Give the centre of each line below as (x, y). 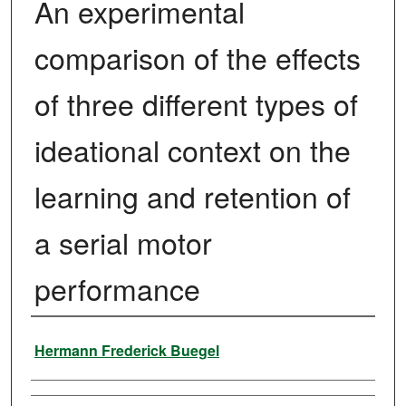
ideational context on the (192, 150)
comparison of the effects (197, 58)
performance (117, 289)
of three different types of (196, 104)
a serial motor (123, 242)
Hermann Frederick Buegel (126, 351)
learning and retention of (192, 196)
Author (57, 341)
